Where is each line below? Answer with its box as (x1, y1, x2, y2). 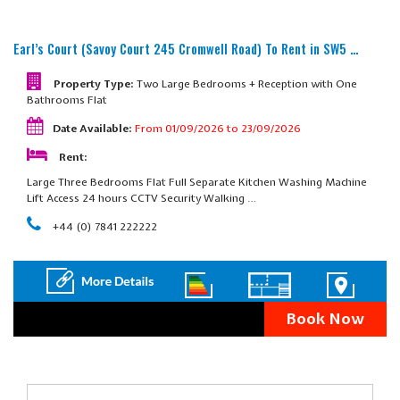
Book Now (287, 309, 364, 329)
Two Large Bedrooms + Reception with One (137, 77, 357, 91)
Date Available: (53, 121, 135, 136)
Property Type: (54, 77, 137, 91)
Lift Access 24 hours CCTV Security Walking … (27, 191, 256, 205)
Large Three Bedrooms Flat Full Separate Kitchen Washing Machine (27, 175, 367, 189)
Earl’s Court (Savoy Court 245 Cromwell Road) (13, 39, 265, 58)
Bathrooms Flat (27, 93, 107, 107)
